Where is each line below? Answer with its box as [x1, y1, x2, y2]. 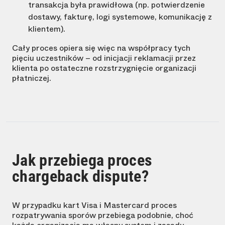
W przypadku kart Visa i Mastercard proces [12, 199, 177, 211]
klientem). [28, 23, 65, 35]
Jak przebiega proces [12, 151, 153, 170]
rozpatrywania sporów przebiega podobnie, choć [12, 209, 193, 221]
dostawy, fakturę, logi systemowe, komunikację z [28, 11, 212, 23]
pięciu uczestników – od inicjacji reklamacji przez [12, 52, 196, 64]
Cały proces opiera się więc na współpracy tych [12, 42, 190, 54]
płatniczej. [12, 72, 51, 84]
